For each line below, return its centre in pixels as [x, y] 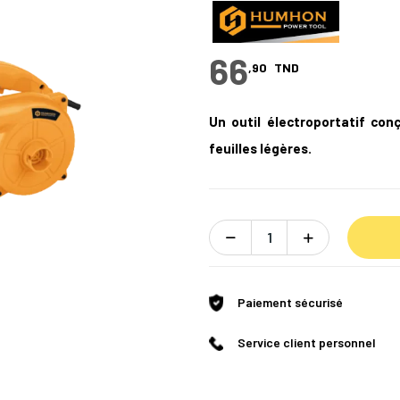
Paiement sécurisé [290, 302]
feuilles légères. [260, 148]
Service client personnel [307, 342]
